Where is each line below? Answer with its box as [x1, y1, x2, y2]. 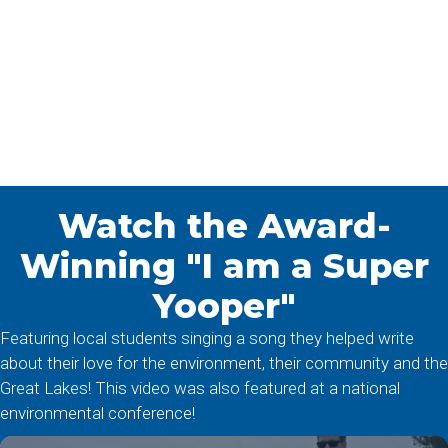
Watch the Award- [57, 205, 391, 248]
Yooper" [152, 285, 296, 328]
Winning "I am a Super [19, 245, 429, 288]
